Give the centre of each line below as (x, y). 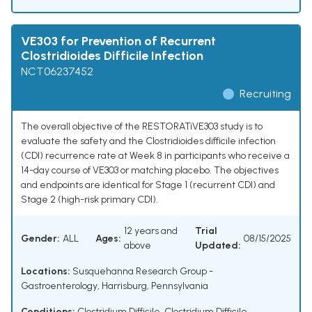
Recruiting (265, 94)
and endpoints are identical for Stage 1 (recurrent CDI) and (148, 185)
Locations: (46, 272)
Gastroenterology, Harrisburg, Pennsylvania (115, 286)
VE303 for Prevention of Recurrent (118, 41)
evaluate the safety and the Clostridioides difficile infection (148, 141)
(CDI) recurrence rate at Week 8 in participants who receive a (155, 156)
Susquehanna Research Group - (142, 272)
